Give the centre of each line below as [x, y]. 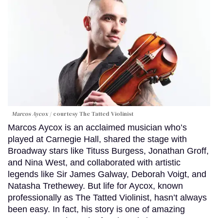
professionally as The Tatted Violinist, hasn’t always [107, 198]
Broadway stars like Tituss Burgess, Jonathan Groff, [108, 151]
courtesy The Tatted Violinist [93, 114]
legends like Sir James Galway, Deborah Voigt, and [107, 174]
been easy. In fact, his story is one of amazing [96, 209]
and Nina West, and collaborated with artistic [94, 163]
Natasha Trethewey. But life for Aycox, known [95, 186]
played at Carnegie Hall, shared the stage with [97, 139]
